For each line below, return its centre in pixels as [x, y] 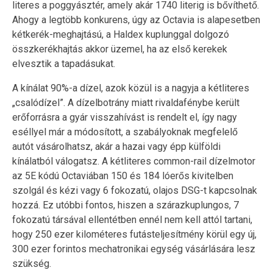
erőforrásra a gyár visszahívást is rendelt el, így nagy [125, 117]
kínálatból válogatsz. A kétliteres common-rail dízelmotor [134, 161]
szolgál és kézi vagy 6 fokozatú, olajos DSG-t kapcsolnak [135, 190]
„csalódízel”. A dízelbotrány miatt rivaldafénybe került [126, 102]
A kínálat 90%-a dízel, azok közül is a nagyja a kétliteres [131, 88]
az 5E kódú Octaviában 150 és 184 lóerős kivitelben [123, 175]
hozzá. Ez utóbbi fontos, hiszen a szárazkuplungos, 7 [126, 205]
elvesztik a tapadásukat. [64, 63]
